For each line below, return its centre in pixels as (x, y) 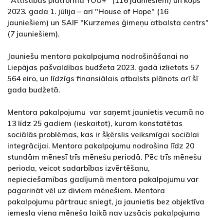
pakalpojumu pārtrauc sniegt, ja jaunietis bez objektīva (106, 202)
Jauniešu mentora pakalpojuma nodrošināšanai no (98, 56)
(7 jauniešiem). (34, 34)
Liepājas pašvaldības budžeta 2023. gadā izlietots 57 (103, 67)
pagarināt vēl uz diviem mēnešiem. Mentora (86, 191)
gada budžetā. (36, 90)
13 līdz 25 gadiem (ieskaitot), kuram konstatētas (95, 123)
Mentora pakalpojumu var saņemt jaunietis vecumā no (106, 112)
